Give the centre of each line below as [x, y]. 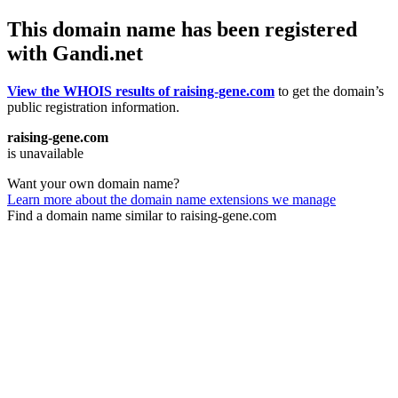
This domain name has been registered [182, 29]
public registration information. [93, 107]
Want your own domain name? [93, 183]
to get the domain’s [329, 91]
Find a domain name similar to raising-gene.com [142, 215]
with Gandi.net [75, 53]
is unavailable [45, 153]
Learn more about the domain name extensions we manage [171, 199]
